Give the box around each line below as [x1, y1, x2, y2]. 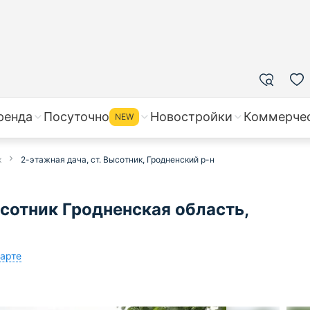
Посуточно [44, 109, 109, 124]
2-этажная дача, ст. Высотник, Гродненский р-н [21, 154, 215, 165]
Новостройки [150, 109, 232, 124]
